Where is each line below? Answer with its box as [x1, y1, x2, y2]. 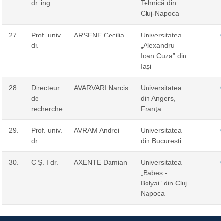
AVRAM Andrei [74, 126, 119, 134]
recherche [31, 104, 63, 112]
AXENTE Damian [74, 158, 127, 166]
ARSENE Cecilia [74, 31, 124, 39]
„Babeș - [140, 168, 167, 177]
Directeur [31, 83, 60, 92]
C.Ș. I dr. [31, 158, 58, 166]
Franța [140, 104, 161, 112]
